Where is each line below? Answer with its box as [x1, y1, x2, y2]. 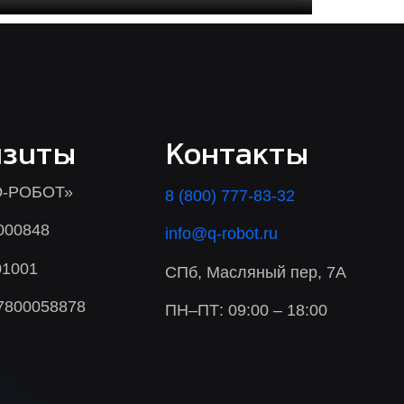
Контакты [165, 142, 310, 173]
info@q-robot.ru [165, 225, 279, 243]
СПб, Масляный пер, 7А [165, 262, 347, 281]
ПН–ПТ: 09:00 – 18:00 [165, 301, 328, 320]
